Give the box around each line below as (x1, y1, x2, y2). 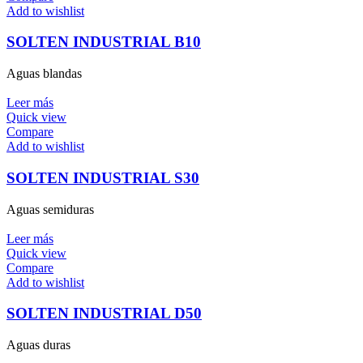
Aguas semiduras (6, 202, 94, 216)
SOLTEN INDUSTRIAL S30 (6, 169, 199, 186)
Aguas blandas (6, 66, 82, 81)
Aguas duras (6, 337, 70, 352)
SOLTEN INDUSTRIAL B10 (6, 33, 201, 51)
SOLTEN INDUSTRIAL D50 (6, 305, 202, 322)
